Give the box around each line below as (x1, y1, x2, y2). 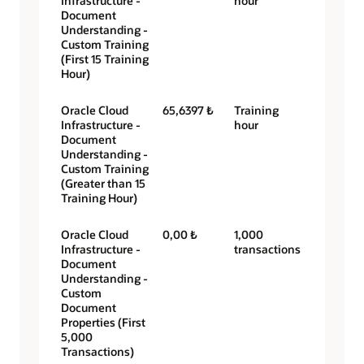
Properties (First (61, 314, 145, 331)
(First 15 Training (61, 51, 149, 67)
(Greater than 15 (61, 175, 145, 192)
